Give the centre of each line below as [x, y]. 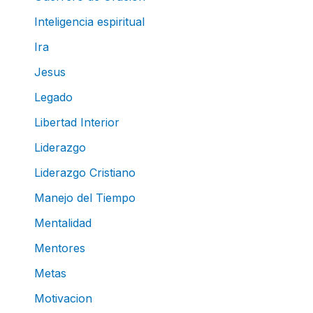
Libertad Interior [77, 122]
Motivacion [63, 298]
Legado [53, 97]
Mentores [59, 248]
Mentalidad [63, 223]
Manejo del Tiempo [85, 197]
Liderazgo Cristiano [85, 172]
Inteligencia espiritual [89, 21]
